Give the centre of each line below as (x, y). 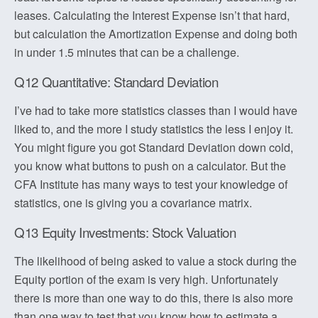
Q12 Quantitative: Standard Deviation (116, 82)
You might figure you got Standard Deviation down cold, (154, 147)
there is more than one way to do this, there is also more (154, 298)
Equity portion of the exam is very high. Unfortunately (146, 279)
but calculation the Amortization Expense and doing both (156, 34)
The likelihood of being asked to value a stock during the (155, 261)
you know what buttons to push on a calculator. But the (150, 166)
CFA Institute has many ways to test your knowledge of (151, 184)
